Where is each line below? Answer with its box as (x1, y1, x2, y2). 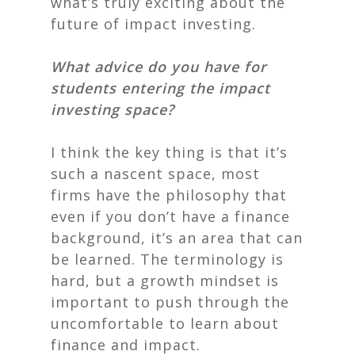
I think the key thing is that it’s (51, 143, 288, 162)
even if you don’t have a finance (51, 207, 290, 226)
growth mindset (140, 271, 261, 290)
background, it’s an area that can (51, 228, 303, 247)
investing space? (51, 100, 179, 119)
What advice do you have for (51, 57, 267, 76)
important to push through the (51, 292, 289, 311)
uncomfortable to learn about (51, 314, 279, 333)
